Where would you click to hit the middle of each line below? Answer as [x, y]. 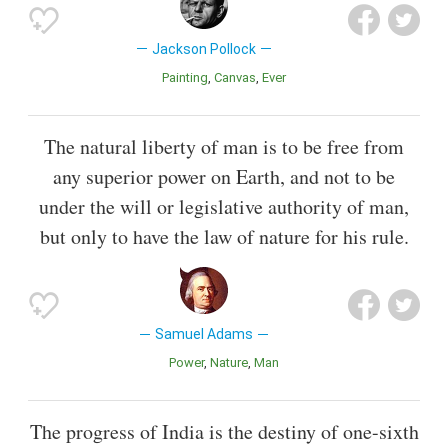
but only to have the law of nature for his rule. [224, 236]
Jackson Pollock [203, 48]
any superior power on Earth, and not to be [224, 176]
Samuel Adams [203, 333]
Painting [188, 77]
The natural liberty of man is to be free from [224, 146]
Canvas [239, 77]
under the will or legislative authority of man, [224, 206]
